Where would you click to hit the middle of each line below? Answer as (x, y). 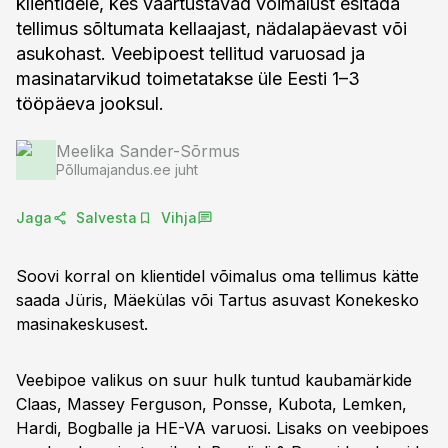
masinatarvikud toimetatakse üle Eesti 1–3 (188, 78)
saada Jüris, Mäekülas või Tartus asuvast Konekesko (217, 300)
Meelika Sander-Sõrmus (148, 151)
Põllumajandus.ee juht (127, 169)
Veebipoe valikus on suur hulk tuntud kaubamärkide (214, 380)
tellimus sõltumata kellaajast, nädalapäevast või (211, 28)
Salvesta (106, 217)
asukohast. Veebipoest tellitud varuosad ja (190, 53)
